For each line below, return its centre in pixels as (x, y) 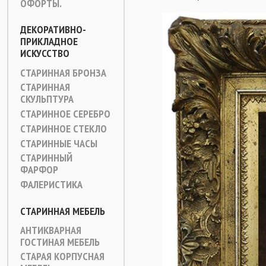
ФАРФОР (39, 170)
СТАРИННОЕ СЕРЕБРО (65, 114)
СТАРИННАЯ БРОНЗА (63, 73)
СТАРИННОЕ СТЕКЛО (64, 129)
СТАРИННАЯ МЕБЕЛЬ (63, 211)
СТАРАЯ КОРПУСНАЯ (62, 256)
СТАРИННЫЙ (46, 158)
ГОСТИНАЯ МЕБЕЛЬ (60, 242)
